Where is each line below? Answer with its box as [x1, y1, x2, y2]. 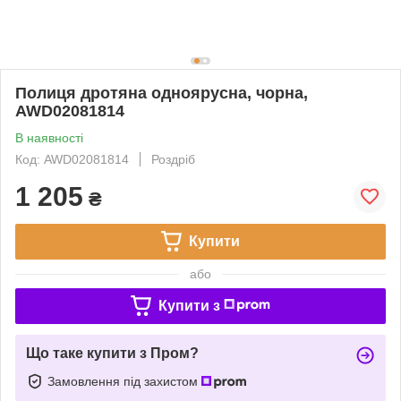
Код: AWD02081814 [15, 151, 129, 166]
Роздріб [151, 151, 195, 166]
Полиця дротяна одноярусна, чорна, [15, 83, 308, 102]
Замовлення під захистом [47, 373, 201, 388]
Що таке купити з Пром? [26, 345, 199, 361]
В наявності [15, 130, 83, 145]
